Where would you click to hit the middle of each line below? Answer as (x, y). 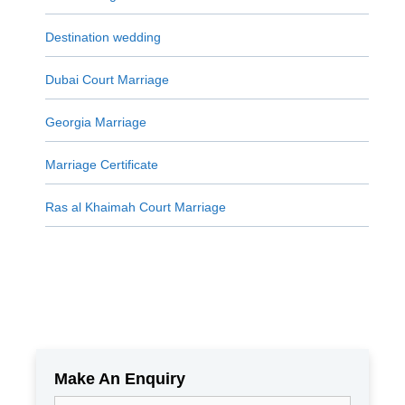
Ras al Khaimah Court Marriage (135, 207)
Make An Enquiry (120, 378)
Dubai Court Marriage (107, 79)
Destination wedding (103, 37)
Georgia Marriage (95, 122)
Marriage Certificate (101, 164)
